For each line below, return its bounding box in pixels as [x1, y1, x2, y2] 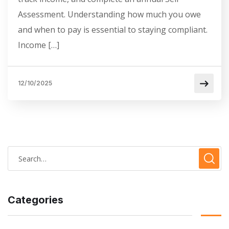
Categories [8, 194, 63, 207]
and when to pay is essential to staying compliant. [18, 24, 208, 36]
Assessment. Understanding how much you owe [18, 9, 201, 20]
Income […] [18, 39, 59, 51]
